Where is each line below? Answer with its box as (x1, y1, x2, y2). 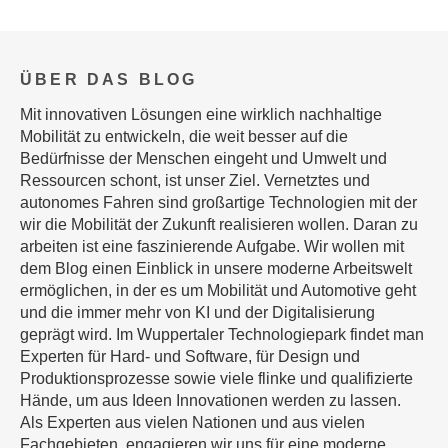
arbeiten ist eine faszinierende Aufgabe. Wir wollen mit (20, 238, 404, 256)
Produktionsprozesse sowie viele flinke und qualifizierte (20, 370, 413, 388)
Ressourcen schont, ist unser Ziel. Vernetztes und (20, 172, 370, 190)
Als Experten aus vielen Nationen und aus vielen (20, 414, 365, 432)
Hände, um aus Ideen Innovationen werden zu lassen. (20, 392, 405, 410)
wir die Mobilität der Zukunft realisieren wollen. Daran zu (20, 216, 418, 234)
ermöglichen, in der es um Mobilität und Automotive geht (20, 282, 416, 300)
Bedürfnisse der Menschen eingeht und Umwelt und (20, 150, 387, 168)
